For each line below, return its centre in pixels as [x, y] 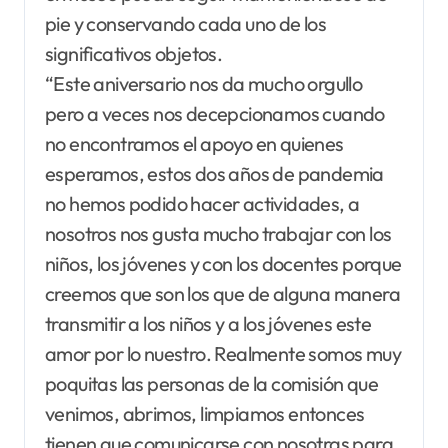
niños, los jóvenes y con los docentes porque [223, 263]
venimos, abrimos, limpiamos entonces [205, 413]
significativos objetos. [135, 53]
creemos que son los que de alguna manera [222, 293]
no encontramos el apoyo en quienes [194, 143]
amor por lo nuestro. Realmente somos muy [223, 353]
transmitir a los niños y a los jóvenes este [208, 323]
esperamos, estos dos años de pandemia [214, 173]
